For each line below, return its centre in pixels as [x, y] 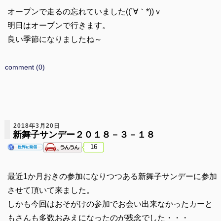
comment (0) [25, 67]
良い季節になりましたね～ [55, 39]
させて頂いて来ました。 [51, 190]
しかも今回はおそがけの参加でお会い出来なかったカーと [110, 204]
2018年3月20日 [37, 126]
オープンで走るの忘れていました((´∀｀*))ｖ [84, 11]
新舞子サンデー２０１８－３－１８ [84, 134]
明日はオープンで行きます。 [58, 25]
